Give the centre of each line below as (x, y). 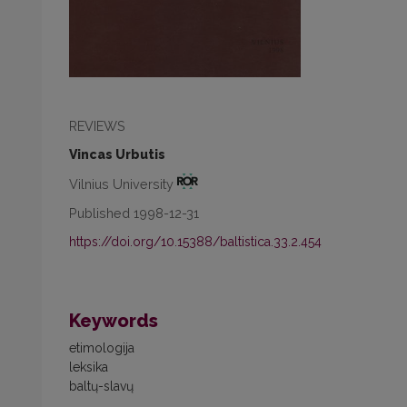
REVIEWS (97, 126)
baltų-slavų (101, 386)
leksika (89, 367)
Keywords (114, 320)
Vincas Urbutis (117, 155)
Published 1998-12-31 (134, 213)
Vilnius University (123, 184)
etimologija (102, 347)
